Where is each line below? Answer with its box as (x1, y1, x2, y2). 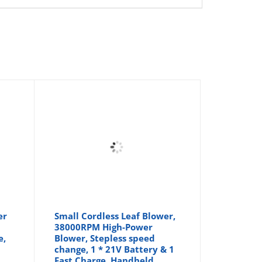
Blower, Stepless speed (54, 232, 156, 244)
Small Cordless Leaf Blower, (54, 209, 176, 222)
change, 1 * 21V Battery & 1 (54, 243, 175, 255)
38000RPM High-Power (54, 220, 153, 233)
